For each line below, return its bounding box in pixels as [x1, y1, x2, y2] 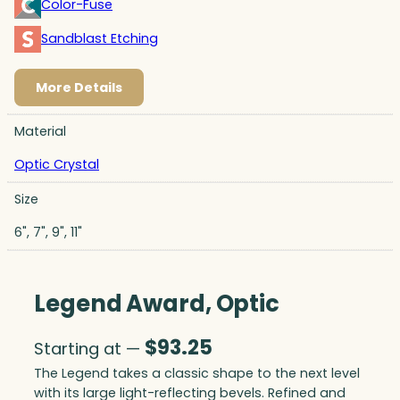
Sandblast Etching [41, 29, 158, 48]
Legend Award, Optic [34, 287, 280, 321]
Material [14, 121, 66, 140]
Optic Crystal [14, 154, 99, 173]
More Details [36, 78, 122, 96]
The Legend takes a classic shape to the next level [34, 363, 360, 382]
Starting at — [34, 337, 145, 360]
